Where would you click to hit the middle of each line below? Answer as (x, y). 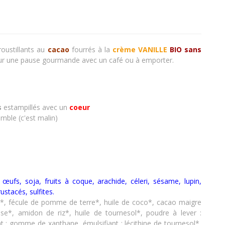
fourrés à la (91, 49)
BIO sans (186, 49)
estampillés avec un (35, 107)
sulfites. (41, 192)
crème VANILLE (140, 49)
